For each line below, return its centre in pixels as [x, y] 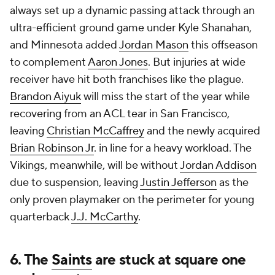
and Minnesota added [64, 45]
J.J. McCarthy [105, 217]
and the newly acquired [202, 131]
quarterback [41, 217]
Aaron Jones [118, 63]
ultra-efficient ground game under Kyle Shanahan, [131, 28]
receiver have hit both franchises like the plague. [127, 80]
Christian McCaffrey [95, 131]
